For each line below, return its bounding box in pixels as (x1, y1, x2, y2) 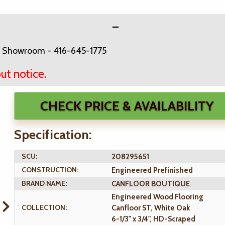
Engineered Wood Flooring (111, 192, 203, 201)
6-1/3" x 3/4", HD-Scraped (111, 214, 195, 223)
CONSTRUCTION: (22, 165, 78, 174)
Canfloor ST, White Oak (111, 203, 190, 212)
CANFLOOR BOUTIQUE (111, 179, 190, 189)
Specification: (14, 127, 91, 143)
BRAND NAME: (22, 179, 67, 188)
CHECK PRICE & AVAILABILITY (134, 98, 213, 114)
